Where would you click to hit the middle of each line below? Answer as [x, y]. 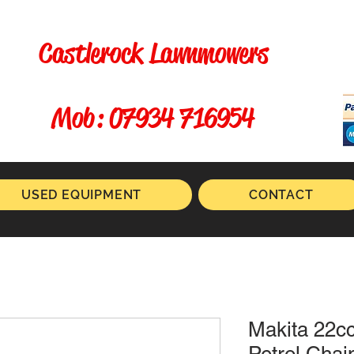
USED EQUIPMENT [82, 195]
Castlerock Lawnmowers [157, 53]
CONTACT [281, 195]
